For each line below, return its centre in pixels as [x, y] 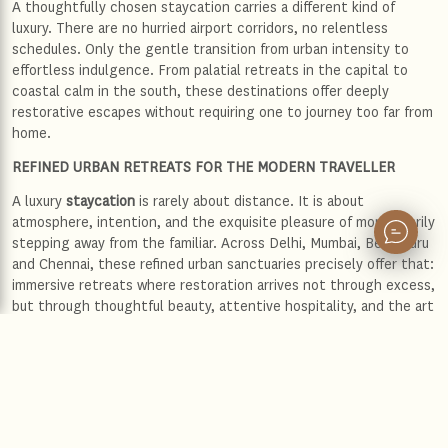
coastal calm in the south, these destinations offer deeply [200, 91]
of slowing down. [66, 327]
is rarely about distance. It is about [249, 201]
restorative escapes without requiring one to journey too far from [222, 112]
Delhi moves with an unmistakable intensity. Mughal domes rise [214, 395]
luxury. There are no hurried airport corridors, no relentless [200, 28]
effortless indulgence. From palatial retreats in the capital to [210, 70]
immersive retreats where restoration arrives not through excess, [223, 285]
